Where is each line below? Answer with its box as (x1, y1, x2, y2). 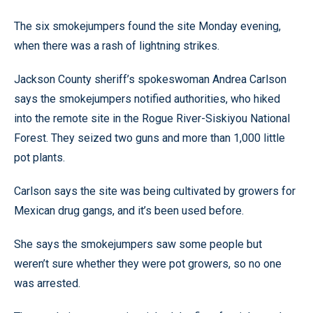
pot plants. (14, 151, 65, 164)
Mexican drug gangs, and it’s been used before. (14, 204, 244, 217)
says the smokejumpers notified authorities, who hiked (14, 92, 280, 105)
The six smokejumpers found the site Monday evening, (14, 20, 281, 33)
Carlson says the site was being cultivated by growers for (14, 184, 296, 198)
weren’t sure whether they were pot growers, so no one (14, 257, 282, 270)
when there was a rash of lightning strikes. (14, 39, 219, 52)
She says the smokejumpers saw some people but (14, 238, 262, 251)
